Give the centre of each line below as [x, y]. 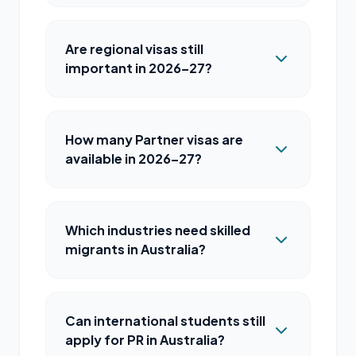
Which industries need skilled [158, 230]
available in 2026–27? [133, 159]
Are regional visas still [134, 49]
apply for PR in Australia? [145, 340]
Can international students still [165, 321]
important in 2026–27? [139, 68]
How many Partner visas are [154, 139]
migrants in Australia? [135, 249]
